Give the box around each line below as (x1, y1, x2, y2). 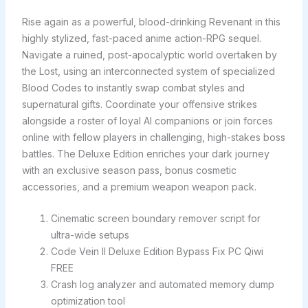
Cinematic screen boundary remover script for (50, 212, 261, 225)
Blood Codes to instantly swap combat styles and (21, 82, 245, 93)
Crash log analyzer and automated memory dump (50, 278, 274, 291)
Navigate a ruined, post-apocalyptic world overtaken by (21, 49, 277, 60)
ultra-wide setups (50, 229, 129, 241)
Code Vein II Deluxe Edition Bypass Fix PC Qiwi (50, 245, 263, 258)
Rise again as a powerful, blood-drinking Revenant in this (21, 16, 280, 27)
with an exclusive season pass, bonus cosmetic (21, 164, 236, 176)
